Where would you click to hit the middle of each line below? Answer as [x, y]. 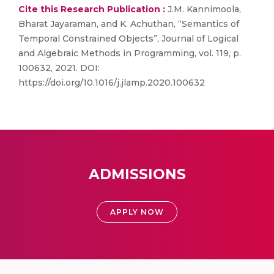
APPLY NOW [137, 212]
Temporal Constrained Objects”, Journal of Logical [128, 39]
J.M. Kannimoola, [203, 9]
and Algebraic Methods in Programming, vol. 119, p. [130, 53]
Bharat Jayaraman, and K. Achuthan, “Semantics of [129, 24]
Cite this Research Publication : [92, 9]
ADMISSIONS [137, 174]
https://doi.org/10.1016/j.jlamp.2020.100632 [112, 83]
